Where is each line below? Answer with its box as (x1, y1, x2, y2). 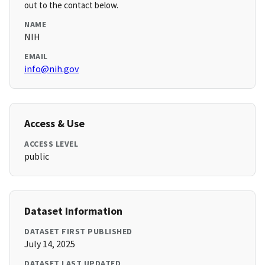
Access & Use (24, 117, 85, 131)
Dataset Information (24, 204, 122, 218)
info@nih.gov (24, 63, 79, 75)
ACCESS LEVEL (24, 138, 78, 150)
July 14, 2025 (24, 238, 75, 250)
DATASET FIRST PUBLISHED (24, 226, 132, 237)
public (24, 150, 49, 163)
